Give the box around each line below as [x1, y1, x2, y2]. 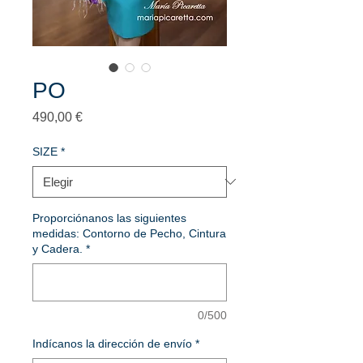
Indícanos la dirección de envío [32, 336, 192, 350]
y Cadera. [32, 241, 83, 255]
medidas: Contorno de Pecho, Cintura [32, 226, 226, 240]
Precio [82, 109, 119, 123]
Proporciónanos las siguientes [32, 211, 186, 224]
